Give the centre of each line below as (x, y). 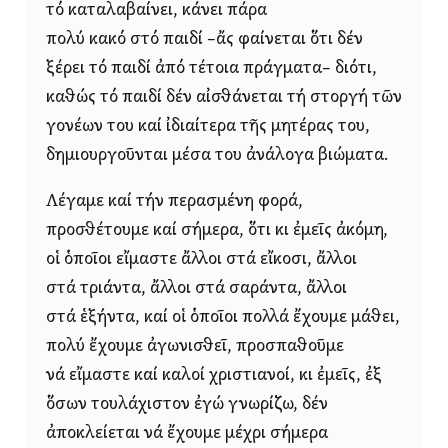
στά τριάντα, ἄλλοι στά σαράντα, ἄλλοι (196, 289)
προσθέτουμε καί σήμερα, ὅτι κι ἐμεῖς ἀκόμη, (217, 231)
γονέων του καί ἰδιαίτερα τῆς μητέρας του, (208, 126)
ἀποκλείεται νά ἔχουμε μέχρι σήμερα (187, 434)
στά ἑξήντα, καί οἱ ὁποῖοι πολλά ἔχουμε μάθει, (223, 318)
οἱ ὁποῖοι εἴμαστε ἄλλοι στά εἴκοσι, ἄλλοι (201, 260)
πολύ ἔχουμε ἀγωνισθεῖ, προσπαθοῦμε (195, 347)
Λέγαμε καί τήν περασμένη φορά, (174, 202)
